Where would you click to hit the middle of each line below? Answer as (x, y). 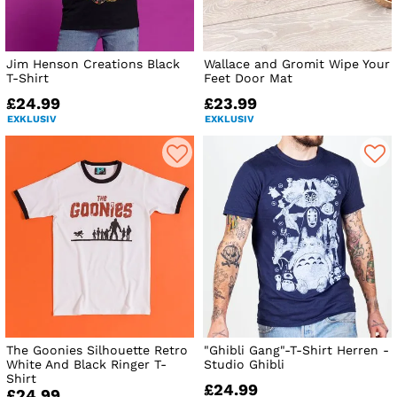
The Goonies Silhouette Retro (97, 350)
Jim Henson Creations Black (93, 63)
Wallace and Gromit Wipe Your (297, 63)
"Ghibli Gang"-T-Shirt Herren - (297, 350)
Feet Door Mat (249, 78)
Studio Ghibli (245, 365)
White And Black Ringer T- (86, 365)
